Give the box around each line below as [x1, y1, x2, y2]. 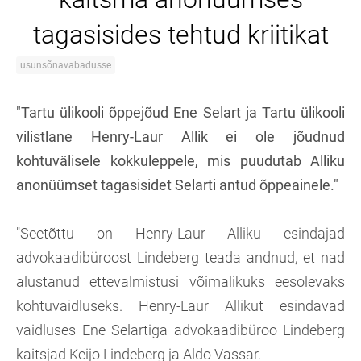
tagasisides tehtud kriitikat [32, 19, 329, 50]
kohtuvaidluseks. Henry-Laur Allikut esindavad [16, 297, 345, 314]
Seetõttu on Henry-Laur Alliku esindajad [20, 225, 345, 242]
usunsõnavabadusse [20, 60, 111, 71]
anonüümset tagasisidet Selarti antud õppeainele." [16, 176, 338, 193]
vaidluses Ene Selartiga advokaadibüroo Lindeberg [16, 322, 345, 338]
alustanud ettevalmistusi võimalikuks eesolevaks [16, 273, 345, 290]
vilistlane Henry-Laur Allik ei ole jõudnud [16, 128, 345, 145]
